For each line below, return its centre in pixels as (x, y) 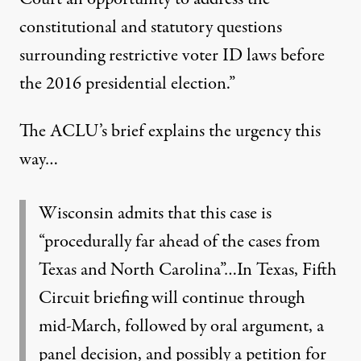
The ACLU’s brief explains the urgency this (170, 131)
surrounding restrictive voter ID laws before (172, 56)
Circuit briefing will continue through (172, 298)
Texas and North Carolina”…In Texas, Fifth (188, 270)
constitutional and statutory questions (151, 27)
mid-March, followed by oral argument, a (181, 326)
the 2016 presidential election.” (127, 84)
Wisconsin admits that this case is (155, 214)
